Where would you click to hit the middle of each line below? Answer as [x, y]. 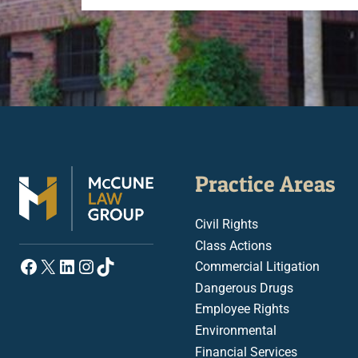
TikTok [123, 266]
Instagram [119, 266]
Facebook [60, 266]
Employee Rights [242, 309]
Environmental [236, 330]
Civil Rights [227, 224]
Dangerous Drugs [244, 288]
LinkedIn [93, 266]
